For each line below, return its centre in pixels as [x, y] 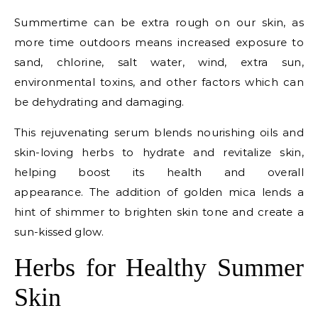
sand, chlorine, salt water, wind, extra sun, [159, 62]
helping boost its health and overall [159, 172]
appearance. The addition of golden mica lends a [159, 192]
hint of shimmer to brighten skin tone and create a [159, 212]
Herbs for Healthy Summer [159, 268]
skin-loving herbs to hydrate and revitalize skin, [159, 152]
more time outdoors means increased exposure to [159, 42]
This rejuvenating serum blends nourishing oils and [159, 132]
